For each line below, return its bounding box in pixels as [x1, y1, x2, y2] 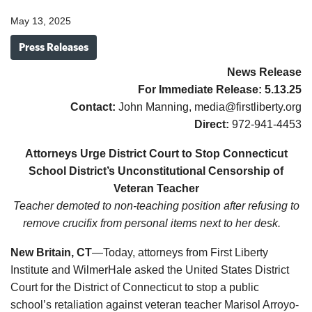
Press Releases [19, 40, 88, 54]
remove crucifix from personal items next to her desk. [23, 217, 289, 230]
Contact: [70, 101, 116, 114]
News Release [227, 66, 302, 79]
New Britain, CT [10, 247, 92, 259]
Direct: [194, 118, 229, 131]
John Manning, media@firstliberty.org [116, 101, 302, 114]
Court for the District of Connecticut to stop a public [10, 281, 259, 294]
